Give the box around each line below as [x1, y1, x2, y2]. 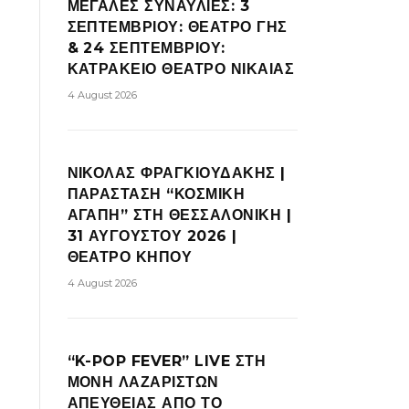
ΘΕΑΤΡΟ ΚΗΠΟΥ [67, 248, 193, 266]
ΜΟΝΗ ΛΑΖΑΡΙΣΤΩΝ [67, 373, 219, 391]
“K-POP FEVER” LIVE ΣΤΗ [67, 352, 267, 370]
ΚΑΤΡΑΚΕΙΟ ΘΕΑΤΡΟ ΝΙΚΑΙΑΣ [67, 60, 295, 78]
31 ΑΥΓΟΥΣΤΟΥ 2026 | [67, 227, 237, 245]
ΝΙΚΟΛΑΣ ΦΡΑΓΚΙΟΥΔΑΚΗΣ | [67, 164, 286, 182]
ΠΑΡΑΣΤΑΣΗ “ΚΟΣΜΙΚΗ [67, 185, 246, 203]
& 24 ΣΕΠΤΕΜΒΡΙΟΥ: [67, 39, 225, 57]
